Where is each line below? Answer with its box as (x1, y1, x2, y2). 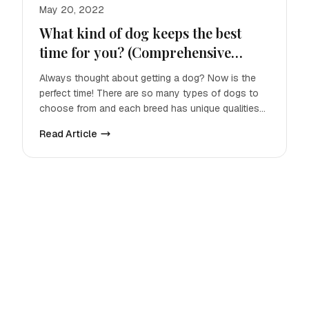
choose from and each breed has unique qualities (39, 102, 259, 114)
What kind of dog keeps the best (39, 23, 241, 42)
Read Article (39, 128, 97, 140)
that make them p (39, 117, 116, 130)
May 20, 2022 (39, 3, 104, 16)
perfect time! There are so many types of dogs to (39, 87, 259, 99)
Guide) (39, 62, 81, 81)
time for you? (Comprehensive (39, 43, 231, 61)
